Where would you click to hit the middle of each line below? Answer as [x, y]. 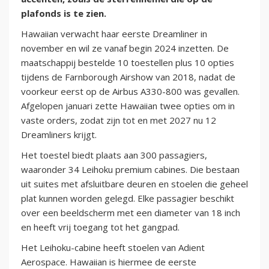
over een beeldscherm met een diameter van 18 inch [131, 213]
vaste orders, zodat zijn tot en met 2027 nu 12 [119, 120]
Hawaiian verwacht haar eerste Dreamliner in [114, 34]
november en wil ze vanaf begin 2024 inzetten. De [125, 48]
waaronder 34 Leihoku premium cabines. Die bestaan [130, 170]
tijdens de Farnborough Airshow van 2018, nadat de [128, 77]
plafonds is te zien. [64, 14]
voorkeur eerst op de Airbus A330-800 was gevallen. [130, 92]
